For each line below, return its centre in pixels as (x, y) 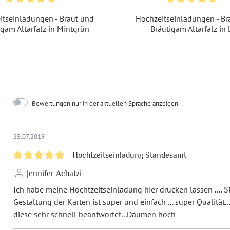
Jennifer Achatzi (53, 173)
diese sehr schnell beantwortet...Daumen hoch (95, 214)
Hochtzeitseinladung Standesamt (129, 155)
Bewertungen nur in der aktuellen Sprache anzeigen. (106, 104)
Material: (142, 20)
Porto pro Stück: (154, 45)
